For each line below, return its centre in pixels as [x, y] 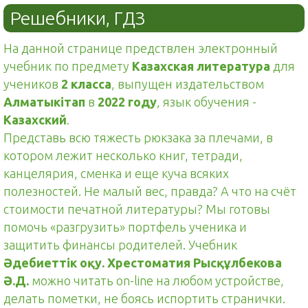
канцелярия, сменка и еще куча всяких [116, 173]
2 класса [86, 84]
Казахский [35, 120]
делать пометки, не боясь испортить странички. [144, 298]
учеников [32, 84]
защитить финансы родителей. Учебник [120, 245]
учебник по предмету [68, 66]
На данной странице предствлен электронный [141, 48]
